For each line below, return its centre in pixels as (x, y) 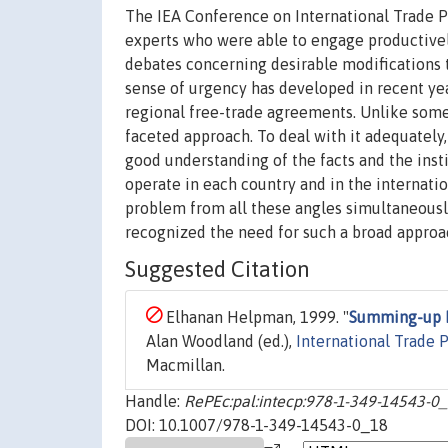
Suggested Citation (217, 268)
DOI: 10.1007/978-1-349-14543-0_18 (256, 424)
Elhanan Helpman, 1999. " (255, 316)
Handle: (154, 400)
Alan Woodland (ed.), (221, 340)
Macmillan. (185, 364)
